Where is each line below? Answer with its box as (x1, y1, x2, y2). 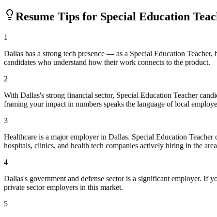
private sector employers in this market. (4, 183, 123, 191)
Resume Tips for (15, 10, 100, 23)
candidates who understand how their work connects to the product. (4, 58, 210, 66)
